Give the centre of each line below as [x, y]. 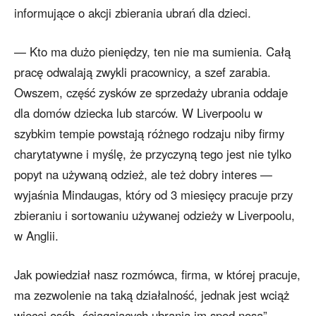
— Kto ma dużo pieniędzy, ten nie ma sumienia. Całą [152, 52]
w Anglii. [36, 236]
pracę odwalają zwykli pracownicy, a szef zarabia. [142, 72]
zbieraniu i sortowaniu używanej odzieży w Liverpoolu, [154, 215]
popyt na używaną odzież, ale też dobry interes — [143, 175]
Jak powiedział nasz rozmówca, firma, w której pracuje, [157, 275]
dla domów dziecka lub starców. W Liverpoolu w [138, 113]
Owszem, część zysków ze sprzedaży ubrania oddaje [151, 93]
